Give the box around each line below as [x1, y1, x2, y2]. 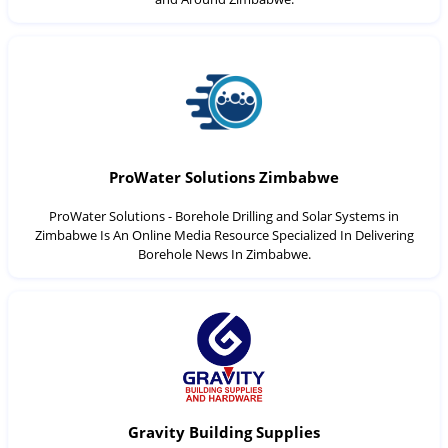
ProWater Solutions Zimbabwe [109, 167, 339, 188]
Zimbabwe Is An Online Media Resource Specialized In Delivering [34, 225, 414, 244]
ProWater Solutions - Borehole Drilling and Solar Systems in [49, 206, 399, 225]
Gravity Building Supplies [128, 422, 320, 443]
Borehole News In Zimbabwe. [137, 244, 311, 263]
